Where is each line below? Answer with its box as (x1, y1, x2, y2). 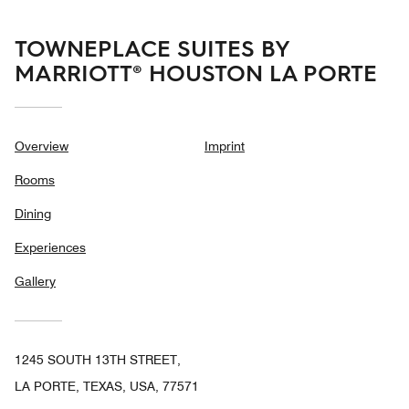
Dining (15, 206, 51, 222)
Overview (15, 139, 68, 154)
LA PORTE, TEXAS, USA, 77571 (15, 379, 199, 394)
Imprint (204, 139, 245, 154)
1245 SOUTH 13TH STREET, (15, 352, 181, 368)
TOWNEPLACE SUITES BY (15, 33, 288, 63)
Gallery (15, 274, 56, 289)
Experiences (15, 240, 86, 256)
